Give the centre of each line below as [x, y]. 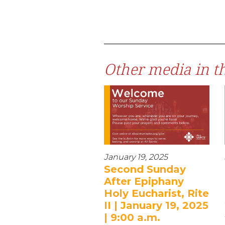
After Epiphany [144, 181]
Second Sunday [145, 169]
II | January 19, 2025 [156, 205]
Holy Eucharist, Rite [156, 193]
